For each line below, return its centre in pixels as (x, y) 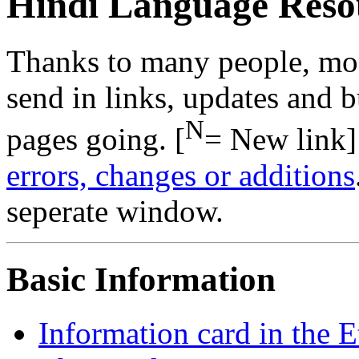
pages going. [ (96, 139)
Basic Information (141, 280)
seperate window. (115, 212)
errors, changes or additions (181, 175)
